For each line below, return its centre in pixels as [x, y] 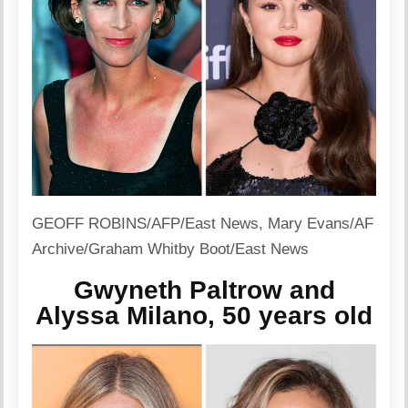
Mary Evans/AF [321, 224]
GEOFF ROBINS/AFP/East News [146, 224]
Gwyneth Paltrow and [204, 290]
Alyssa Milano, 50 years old [204, 315]
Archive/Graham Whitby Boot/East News [171, 250]
